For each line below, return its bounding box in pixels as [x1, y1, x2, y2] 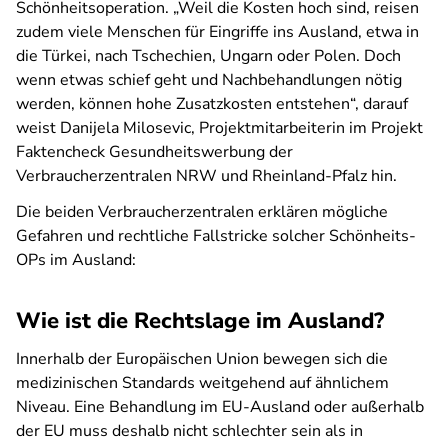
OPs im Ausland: [16, 249, 136, 271]
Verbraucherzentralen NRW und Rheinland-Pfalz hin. [16, 165, 397, 187]
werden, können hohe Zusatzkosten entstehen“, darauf [16, 93, 408, 115]
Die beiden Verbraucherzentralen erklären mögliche [16, 201, 388, 223]
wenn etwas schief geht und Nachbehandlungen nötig [16, 69, 402, 91]
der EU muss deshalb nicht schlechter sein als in [16, 420, 363, 442]
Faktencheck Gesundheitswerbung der [16, 141, 293, 163]
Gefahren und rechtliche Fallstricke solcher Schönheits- [16, 225, 416, 247]
